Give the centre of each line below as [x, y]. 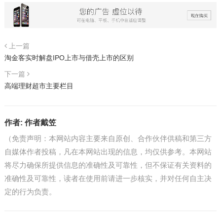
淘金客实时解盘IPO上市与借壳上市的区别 [69, 57]
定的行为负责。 [30, 191]
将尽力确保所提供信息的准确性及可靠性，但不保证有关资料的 [108, 165]
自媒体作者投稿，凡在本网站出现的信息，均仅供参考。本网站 [108, 151]
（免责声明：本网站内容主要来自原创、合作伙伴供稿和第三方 [108, 138]
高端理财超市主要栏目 [39, 86]
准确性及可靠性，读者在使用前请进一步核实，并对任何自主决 [108, 178]
